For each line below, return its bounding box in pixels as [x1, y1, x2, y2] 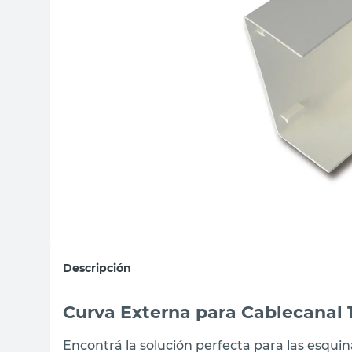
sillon [152, 7, 176, 21]
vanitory [152, 38, 192, 53]
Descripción [63, 261, 131, 275]
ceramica [152, 70, 198, 84]
